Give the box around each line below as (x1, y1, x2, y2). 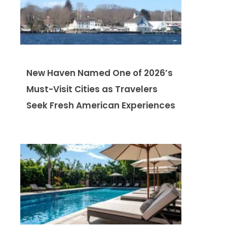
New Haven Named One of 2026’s (26, 66, 173, 79)
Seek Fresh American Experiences (26, 99, 175, 111)
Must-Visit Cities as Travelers (26, 83, 158, 95)
